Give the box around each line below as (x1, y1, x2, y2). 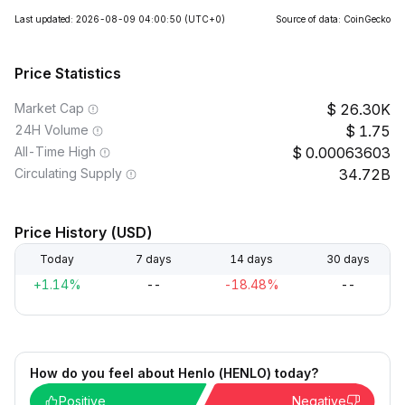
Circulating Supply (14, 165, 122, 181)
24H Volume (14, 122, 89, 137)
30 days (325, 252, 370, 266)
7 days (136, 252, 173, 266)
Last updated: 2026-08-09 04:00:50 (14, 14, 182, 24)
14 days (229, 252, 273, 266)
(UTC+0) (184, 14, 225, 24)
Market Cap (14, 100, 84, 116)
